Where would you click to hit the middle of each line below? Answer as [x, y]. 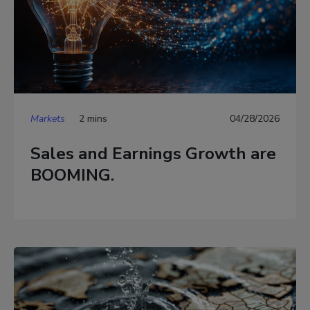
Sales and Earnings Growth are [153, 153]
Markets [48, 119]
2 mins [93, 119]
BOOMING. [72, 175]
